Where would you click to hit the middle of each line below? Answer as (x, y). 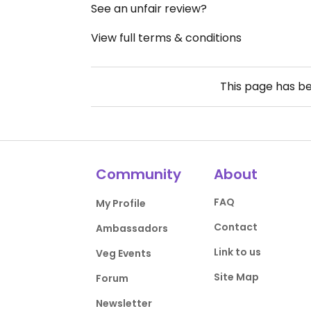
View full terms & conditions (166, 38)
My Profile (121, 204)
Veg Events (124, 254)
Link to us (237, 252)
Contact (235, 227)
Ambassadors (132, 229)
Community (139, 175)
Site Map (236, 277)
